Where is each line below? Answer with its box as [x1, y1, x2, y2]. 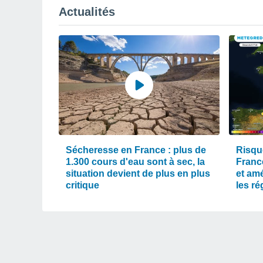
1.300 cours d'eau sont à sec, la [66, 157, 205, 167]
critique [66, 180, 99, 190]
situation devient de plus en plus [66, 168, 210, 178]
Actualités [59, 5, 115, 18]
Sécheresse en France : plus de [66, 145, 206, 155]
